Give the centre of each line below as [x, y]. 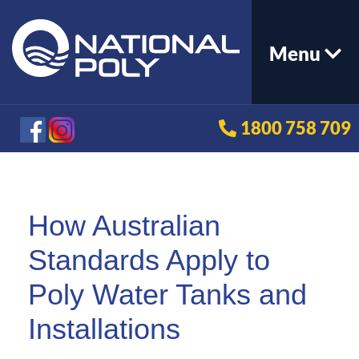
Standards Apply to [149, 260]
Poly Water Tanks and [167, 294]
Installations [104, 329]
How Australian [124, 226]
